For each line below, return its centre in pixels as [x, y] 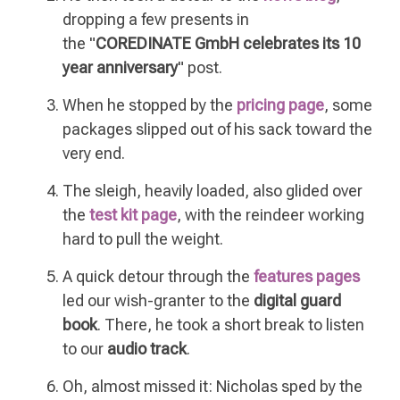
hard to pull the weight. [143, 239]
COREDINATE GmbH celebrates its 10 [228, 44]
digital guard [297, 301]
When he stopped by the [150, 105]
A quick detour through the [158, 277]
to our [85, 349]
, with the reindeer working [271, 215]
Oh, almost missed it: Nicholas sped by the [212, 387]
